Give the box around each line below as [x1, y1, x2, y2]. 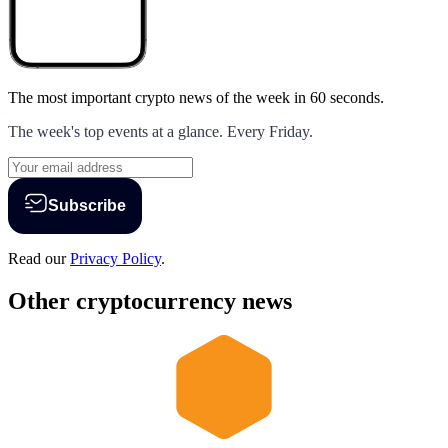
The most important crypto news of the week [8, 89, 290, 107]
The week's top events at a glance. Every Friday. [8, 123, 313, 141]
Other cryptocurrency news [8, 288, 292, 315]
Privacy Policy [70, 250, 161, 268]
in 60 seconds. [294, 89, 384, 107]
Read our [8, 250, 70, 268]
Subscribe [48, 197, 126, 215]
